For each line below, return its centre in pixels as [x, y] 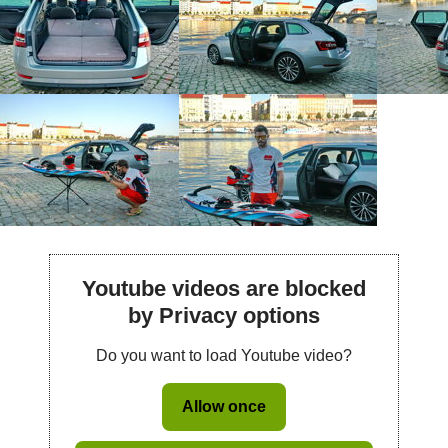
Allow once [223, 406]
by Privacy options [223, 315]
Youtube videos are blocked [223, 288]
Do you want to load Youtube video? [223, 355]
